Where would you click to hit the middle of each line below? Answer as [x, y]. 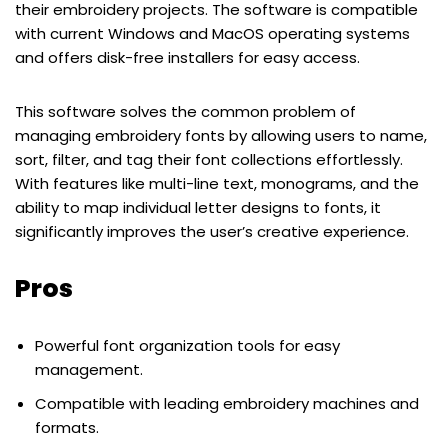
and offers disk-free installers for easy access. [187, 58]
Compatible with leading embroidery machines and [227, 404]
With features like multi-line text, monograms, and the [217, 184]
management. [89, 370]
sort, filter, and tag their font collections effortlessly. [209, 160]
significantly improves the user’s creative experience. [212, 232]
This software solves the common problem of [185, 112]
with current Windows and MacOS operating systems [212, 34]
